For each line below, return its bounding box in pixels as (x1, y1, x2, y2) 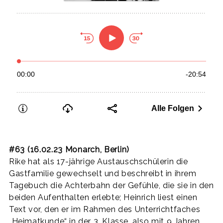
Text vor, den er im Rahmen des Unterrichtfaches (9, 204, 201, 214)
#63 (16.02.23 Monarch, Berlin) (9, 144, 129, 154)
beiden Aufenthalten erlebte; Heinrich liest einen (9, 192, 198, 202)
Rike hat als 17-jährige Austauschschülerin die (9, 156, 188, 166)
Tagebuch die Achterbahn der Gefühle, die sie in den (9, 180, 214, 190)
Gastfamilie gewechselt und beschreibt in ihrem (9, 168, 197, 178)
